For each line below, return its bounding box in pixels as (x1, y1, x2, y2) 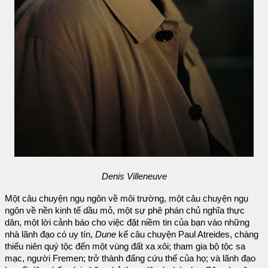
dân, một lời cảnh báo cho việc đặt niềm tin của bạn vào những (5, 218, 249, 228)
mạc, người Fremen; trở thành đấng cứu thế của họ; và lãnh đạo (5, 254, 255, 264)
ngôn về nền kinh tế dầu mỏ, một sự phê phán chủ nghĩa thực (5, 206, 245, 216)
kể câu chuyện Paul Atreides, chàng (118, 230, 258, 240)
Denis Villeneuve (101, 171, 167, 181)
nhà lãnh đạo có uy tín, (5, 230, 95, 240)
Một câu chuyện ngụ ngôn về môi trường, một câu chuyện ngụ (5, 194, 248, 204)
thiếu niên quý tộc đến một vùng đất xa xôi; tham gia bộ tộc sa (5, 242, 245, 252)
